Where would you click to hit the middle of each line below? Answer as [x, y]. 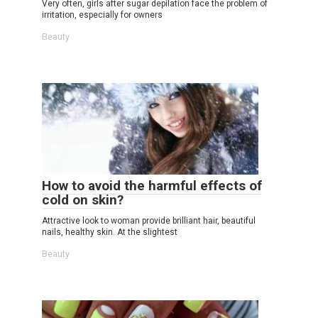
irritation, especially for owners [102, 15]
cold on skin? [83, 199]
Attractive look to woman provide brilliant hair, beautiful [149, 220]
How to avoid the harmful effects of [152, 185]
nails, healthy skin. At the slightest [110, 232]
